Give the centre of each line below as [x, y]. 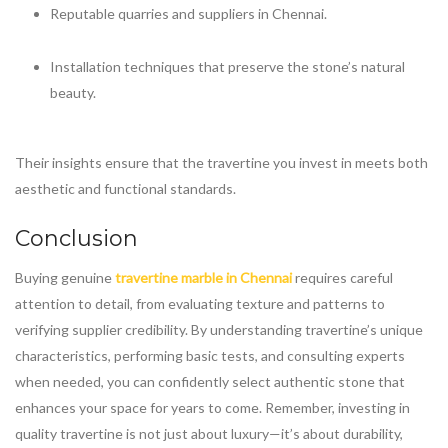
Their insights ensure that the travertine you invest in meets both [221, 162]
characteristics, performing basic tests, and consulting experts [210, 355]
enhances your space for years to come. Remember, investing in [212, 407]
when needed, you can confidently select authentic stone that [210, 381]
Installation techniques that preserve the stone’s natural [227, 67]
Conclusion [76, 238]
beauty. [73, 93]
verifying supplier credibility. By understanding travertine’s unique [219, 329]
